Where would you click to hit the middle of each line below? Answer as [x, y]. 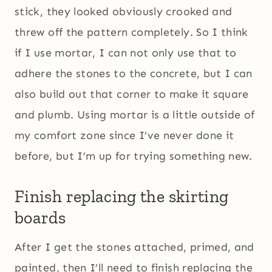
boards [40, 218]
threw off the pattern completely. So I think [131, 32]
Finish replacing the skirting [122, 197]
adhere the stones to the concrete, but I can [134, 74]
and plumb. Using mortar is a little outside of [135, 115]
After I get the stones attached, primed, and [134, 247]
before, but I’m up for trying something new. [134, 156]
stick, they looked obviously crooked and [124, 12]
